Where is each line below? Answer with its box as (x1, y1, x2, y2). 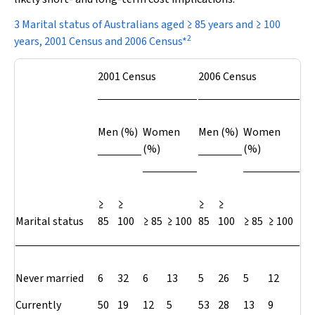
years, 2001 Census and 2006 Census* (14, 34, 187, 49)
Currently (15, 297, 61, 313)
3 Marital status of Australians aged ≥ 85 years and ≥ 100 (14, 17, 281, 32)
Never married (15, 271, 84, 286)
